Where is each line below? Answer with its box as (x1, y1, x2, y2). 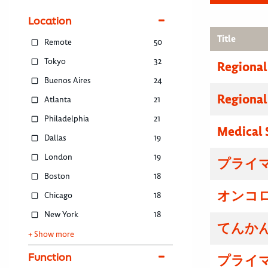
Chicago (44, 190, 73, 201)
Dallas (44, 133, 67, 144)
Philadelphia (44, 114, 90, 124)
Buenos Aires (44, 75, 92, 86)
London (44, 152, 73, 163)
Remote (44, 37, 72, 48)
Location (28, 14, 72, 28)
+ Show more (28, 229, 74, 240)
